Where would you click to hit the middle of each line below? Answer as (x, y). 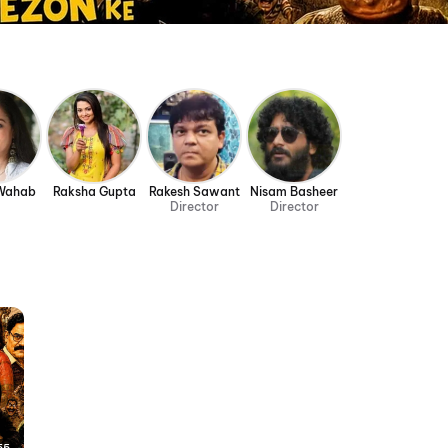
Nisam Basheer (294, 191)
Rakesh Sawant (194, 191)
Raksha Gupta (94, 191)
